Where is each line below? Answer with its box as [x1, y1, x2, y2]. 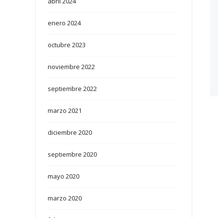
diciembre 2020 [48, 128, 92, 137]
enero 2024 [48, 18, 81, 28]
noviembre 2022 [48, 62, 95, 72]
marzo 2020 [48, 194, 82, 203]
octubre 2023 [48, 40, 86, 50]
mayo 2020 [48, 172, 80, 181]
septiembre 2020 [48, 150, 97, 159]
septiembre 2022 [48, 84, 97, 93]
